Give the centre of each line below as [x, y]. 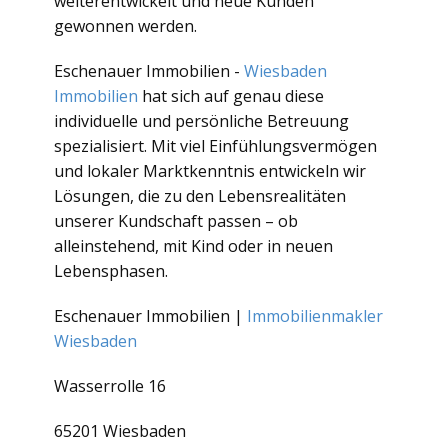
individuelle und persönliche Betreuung [201, 121]
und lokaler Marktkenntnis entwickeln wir [210, 171]
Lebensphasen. [111, 271]
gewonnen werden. [125, 26]
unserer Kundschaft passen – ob [176, 221]
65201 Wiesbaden [120, 431]
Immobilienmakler [315, 316]
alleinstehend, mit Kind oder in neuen [193, 246]
